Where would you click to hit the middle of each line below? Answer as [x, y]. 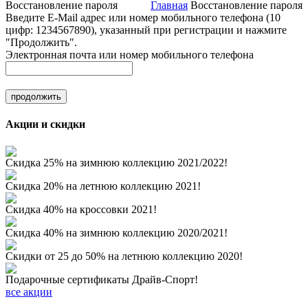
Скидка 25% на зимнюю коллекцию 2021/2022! [117, 162]
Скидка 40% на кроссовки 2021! [81, 209]
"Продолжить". [41, 42]
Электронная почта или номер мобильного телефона [130, 55]
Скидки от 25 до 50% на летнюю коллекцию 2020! [124, 256]
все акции [29, 291]
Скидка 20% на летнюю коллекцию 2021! [103, 186]
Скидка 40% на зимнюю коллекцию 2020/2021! [117, 232]
